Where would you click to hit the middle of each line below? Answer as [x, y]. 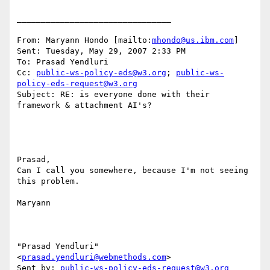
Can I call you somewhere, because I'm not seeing [133, 171]
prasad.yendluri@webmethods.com [94, 257]
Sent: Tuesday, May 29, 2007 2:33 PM [101, 51]
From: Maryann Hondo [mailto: [84, 40]
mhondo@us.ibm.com [193, 40]
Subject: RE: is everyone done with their [113, 95]
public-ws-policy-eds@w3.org [101, 73]
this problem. [51, 181]
